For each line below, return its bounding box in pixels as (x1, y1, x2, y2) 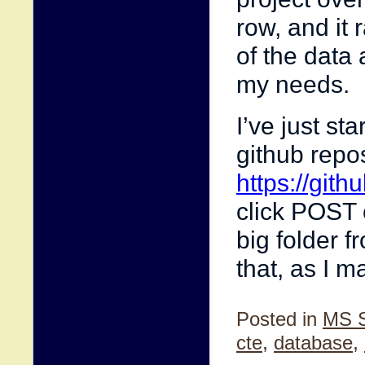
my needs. (236, 69, 350, 98)
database (274, 331, 353, 354)
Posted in (236, 307, 317, 330)
